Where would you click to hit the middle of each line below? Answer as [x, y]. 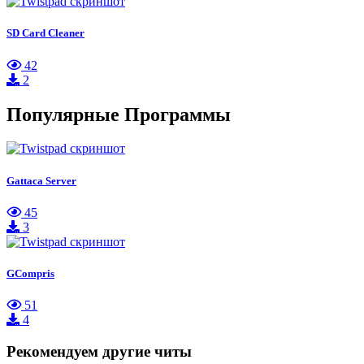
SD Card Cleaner [45, 33]
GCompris [30, 273]
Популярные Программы [119, 114]
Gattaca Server [41, 180]
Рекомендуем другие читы [99, 351]
